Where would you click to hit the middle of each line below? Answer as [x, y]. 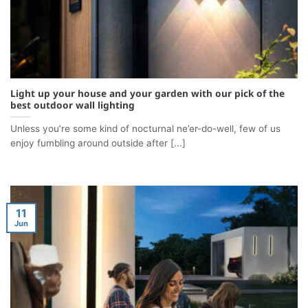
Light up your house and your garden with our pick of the [147, 93]
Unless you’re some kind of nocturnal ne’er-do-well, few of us [145, 129]
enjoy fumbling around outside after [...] [98, 143]
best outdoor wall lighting [73, 104]
